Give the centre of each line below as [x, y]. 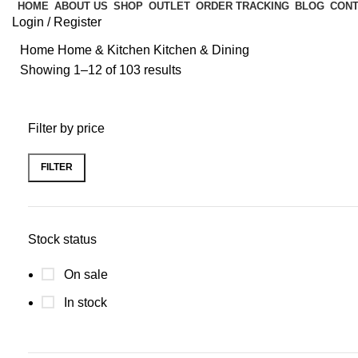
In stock [84, 302]
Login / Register [57, 22]
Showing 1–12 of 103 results [101, 70]
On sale [84, 274]
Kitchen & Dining [201, 50]
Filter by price [66, 128]
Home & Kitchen [105, 50]
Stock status [62, 239]
